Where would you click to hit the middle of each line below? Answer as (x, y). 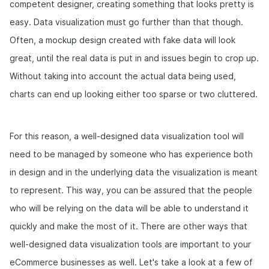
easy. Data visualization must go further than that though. (126, 22)
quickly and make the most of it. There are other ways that (128, 226)
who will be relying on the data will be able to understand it (129, 208)
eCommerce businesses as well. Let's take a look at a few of (131, 262)
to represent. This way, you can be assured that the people (131, 190)
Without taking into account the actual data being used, (123, 76)
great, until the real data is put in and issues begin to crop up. (134, 58)
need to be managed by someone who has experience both (131, 154)
